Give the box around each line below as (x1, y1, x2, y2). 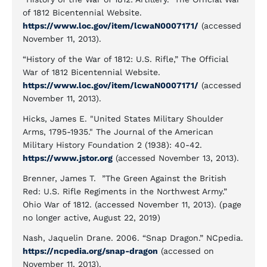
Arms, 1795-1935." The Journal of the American (23, 127, 213, 136)
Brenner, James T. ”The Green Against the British (23, 173, 226, 183)
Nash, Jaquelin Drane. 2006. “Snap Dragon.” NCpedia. (23, 233, 243, 243)
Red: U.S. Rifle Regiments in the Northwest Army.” (23, 187, 227, 196)
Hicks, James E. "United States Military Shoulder (23, 114, 223, 123)
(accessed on (158, 246, 214, 256)
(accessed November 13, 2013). (113, 153, 239, 163)
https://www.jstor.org (23, 153, 113, 163)
